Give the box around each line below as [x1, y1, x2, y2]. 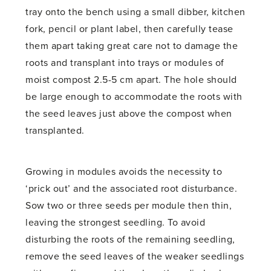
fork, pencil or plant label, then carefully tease [25, 23, 233, 36]
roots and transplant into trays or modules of [25, 57, 224, 70]
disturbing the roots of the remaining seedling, [25, 233, 235, 246]
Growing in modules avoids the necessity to [25, 166, 223, 178]
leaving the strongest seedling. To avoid [25, 217, 206, 229]
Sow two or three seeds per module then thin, [25, 200, 232, 212]
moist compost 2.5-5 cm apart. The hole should [25, 74, 237, 87]
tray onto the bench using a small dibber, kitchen [25, 6, 246, 19]
